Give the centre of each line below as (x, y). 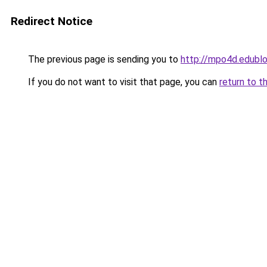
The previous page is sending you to (103, 59)
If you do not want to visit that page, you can (122, 82)
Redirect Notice (52, 21)
